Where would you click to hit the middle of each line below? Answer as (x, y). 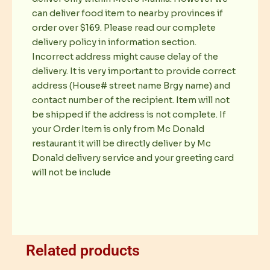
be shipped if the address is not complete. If (129, 114)
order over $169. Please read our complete (124, 27)
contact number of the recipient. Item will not (131, 100)
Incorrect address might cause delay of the (125, 56)
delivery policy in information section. (114, 42)
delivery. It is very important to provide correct (134, 71)
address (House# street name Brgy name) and (131, 85)
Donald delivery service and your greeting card (133, 158)
